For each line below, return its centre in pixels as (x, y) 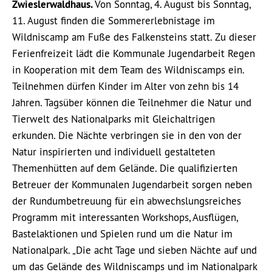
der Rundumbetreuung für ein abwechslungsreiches (127, 201)
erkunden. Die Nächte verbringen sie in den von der (127, 135)
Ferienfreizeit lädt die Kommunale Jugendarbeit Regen (134, 53)
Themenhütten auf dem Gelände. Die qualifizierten (125, 168)
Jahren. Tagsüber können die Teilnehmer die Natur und (132, 103)
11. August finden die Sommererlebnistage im (114, 21)
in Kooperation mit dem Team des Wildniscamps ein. (128, 70)
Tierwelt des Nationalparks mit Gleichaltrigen (114, 119)
